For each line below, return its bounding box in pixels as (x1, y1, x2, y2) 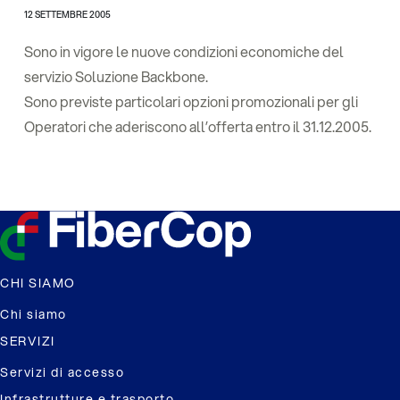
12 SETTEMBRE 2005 (24, 8, 111, 21)
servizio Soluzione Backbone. (24, 66, 208, 87)
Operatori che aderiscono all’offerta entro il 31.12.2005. (24, 116, 371, 137)
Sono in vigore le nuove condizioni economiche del (24, 41, 344, 62)
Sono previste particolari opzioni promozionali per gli (24, 91, 358, 112)
